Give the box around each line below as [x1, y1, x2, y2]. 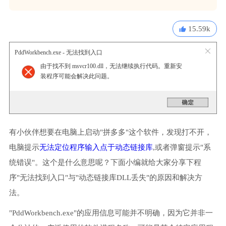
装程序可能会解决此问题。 [40, 73, 113, 80]
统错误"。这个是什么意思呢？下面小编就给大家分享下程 [9, 158, 201, 166]
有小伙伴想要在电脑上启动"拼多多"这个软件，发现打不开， [9, 128, 212, 136]
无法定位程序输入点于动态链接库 [39, 143, 153, 151]
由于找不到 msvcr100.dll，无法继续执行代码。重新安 [40, 63, 182, 70]
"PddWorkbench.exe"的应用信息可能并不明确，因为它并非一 [9, 208, 213, 217]
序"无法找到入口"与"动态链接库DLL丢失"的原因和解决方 [9, 173, 202, 182]
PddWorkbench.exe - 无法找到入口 [14, 49, 102, 56]
